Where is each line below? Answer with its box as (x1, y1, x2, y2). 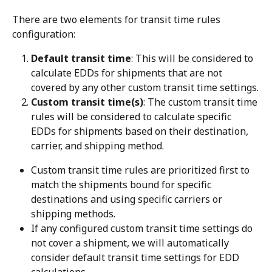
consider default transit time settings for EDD (31, 251, 242, 265)
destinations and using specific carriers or (31, 192, 225, 206)
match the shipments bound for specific (31, 178, 214, 192)
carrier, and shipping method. (31, 139, 164, 153)
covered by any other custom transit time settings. (31, 81, 259, 95)
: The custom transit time (143, 95, 260, 109)
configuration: (12, 27, 75, 41)
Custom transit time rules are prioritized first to (31, 163, 252, 177)
